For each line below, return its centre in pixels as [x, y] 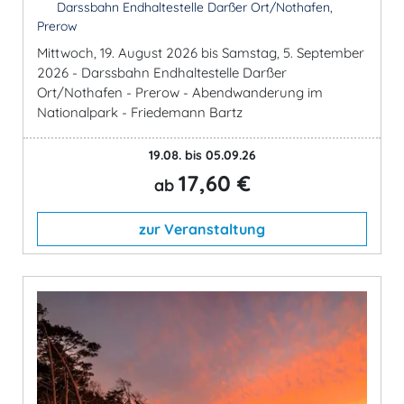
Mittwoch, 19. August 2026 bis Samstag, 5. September [201, 53]
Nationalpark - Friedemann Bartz [140, 112]
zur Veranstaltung [202, 229]
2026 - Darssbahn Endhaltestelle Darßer [162, 73]
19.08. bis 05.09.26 [202, 155]
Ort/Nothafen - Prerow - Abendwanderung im [180, 92]
